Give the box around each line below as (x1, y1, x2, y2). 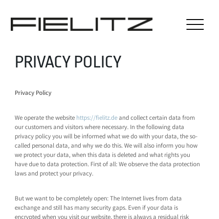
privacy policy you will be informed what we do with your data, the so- (15, 132, 198, 140)
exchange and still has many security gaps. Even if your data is (15, 203, 178, 212)
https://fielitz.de (76, 113, 118, 122)
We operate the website (15, 113, 77, 122)
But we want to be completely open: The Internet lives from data (15, 194, 182, 202)
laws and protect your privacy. (15, 169, 94, 177)
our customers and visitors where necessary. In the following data (15, 123, 185, 131)
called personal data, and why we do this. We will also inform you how (15, 141, 198, 150)
